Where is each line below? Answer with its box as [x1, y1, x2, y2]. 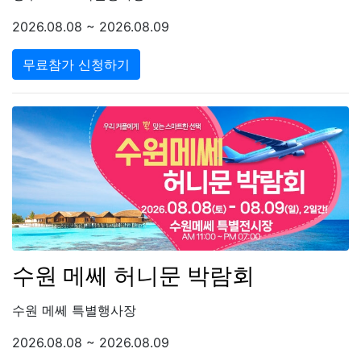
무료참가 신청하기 [23, 56, 130, 73]
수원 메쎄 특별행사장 [12, 301, 136, 318]
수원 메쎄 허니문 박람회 [12, 261, 255, 289]
